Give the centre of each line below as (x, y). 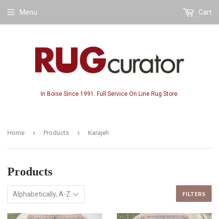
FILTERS (194, 194)
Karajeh (99, 132)
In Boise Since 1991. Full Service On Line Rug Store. (109, 94)
